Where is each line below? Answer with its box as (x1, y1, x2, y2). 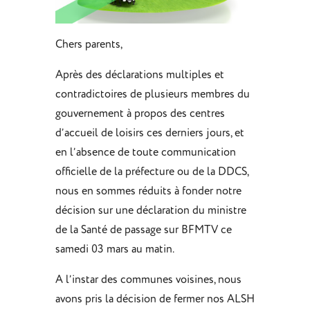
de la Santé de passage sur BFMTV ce (55, 223, 232, 237)
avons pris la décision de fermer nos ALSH (55, 292, 255, 306)
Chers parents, (55, 37, 122, 51)
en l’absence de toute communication (55, 145, 236, 159)
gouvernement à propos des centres (55, 107, 225, 120)
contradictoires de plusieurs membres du (55, 87, 250, 101)
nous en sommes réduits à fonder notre (55, 184, 241, 198)
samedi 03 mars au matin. (55, 242, 174, 256)
